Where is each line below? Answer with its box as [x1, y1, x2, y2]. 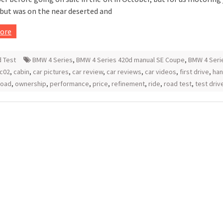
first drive [180, 67, 209, 76]
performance [50, 79, 89, 88]
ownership [15, 79, 46, 88]
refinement [111, 79, 145, 88]
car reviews [107, 67, 141, 76]
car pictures [33, 67, 69, 76]
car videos [145, 67, 176, 76]
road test [164, 79, 192, 88]
